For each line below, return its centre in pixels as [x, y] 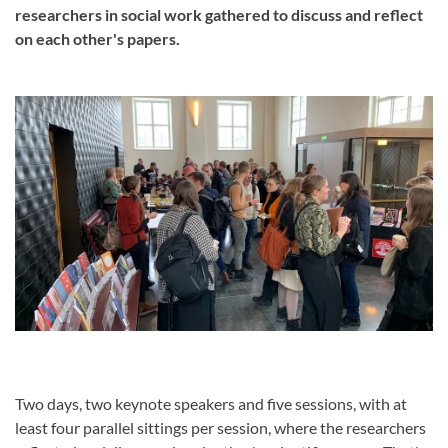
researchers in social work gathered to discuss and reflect [219, 14]
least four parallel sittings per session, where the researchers [220, 428]
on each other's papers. [97, 38]
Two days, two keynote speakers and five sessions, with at [211, 404]
